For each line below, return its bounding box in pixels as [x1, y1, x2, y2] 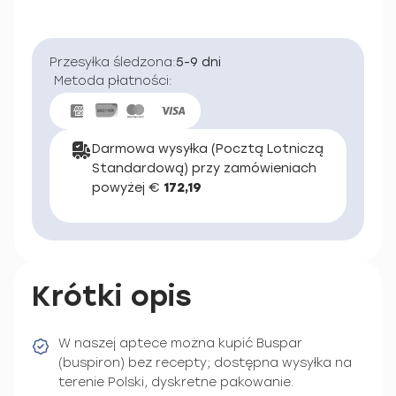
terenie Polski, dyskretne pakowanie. [58, 374, 294, 390]
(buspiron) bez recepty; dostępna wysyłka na [58, 354, 352, 370]
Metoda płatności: [54, 73, 172, 88]
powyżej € [92, 179, 164, 195]
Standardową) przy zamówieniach [92, 160, 316, 176]
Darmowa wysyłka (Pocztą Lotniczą [92, 141, 324, 156]
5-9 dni [176, 55, 221, 70]
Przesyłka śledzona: [49, 55, 176, 70]
